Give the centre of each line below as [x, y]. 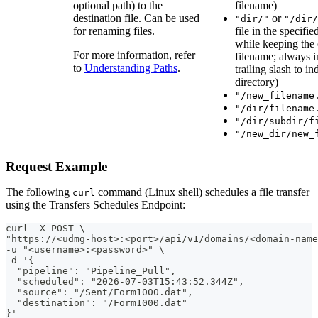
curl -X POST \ [45, 229]
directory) [257, 82]
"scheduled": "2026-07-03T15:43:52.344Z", [125, 282]
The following [39, 192]
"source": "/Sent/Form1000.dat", [99, 292]
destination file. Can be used [136, 18]
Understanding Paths [131, 68]
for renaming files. [114, 31]
